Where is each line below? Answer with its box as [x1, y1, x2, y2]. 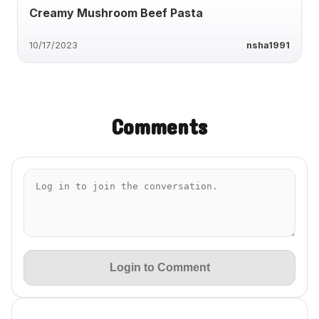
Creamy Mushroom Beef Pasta [29, 5, 203, 20]
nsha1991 [246, 39, 290, 51]
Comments [112, 113, 207, 139]
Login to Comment [109, 261, 210, 273]
